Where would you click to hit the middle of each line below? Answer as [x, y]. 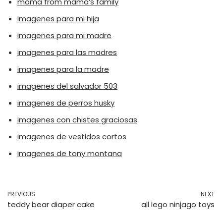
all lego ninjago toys [178, 204]
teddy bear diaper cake [51, 204]
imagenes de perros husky [66, 103]
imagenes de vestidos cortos [72, 137]
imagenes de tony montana [70, 153]
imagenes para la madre [63, 69]
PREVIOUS [21, 194]
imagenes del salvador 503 [67, 86]
